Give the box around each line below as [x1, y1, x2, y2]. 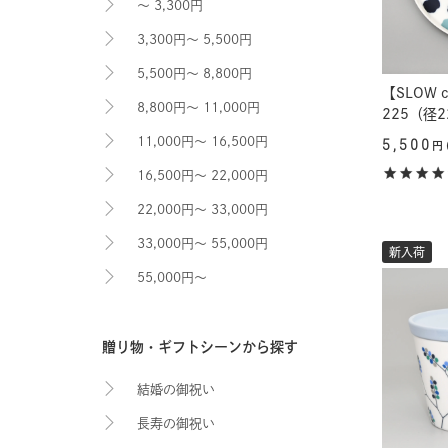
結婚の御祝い [137, 383, 215, 396]
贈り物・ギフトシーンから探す [102, 340, 298, 354]
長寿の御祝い [137, 417, 215, 430]
